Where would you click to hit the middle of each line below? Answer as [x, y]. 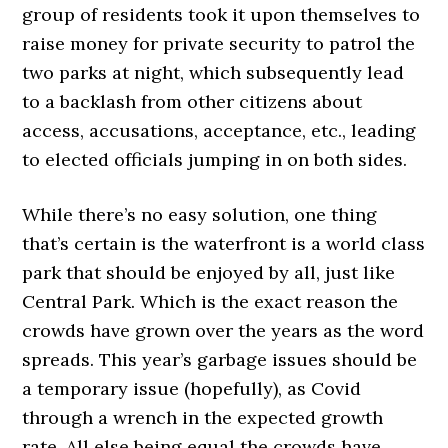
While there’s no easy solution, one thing [200, 214]
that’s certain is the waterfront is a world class [224, 243]
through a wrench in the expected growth [203, 417]
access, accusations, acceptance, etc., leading [219, 130]
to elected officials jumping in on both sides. [215, 159]
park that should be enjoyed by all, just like [209, 272]
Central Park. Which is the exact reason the [210, 301]
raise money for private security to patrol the [219, 43]
